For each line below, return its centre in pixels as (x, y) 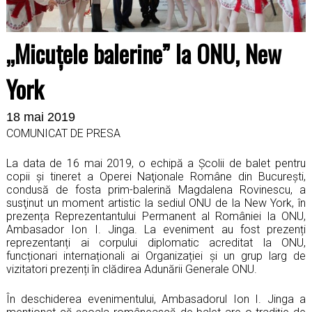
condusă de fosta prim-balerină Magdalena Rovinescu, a (156, 189)
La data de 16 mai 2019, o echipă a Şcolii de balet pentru (156, 163)
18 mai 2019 (41, 117)
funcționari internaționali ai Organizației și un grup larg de (156, 256)
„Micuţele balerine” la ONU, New (144, 53)
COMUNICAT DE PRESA (63, 133)
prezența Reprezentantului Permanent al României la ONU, (156, 216)
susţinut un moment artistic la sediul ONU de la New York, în (156, 203)
